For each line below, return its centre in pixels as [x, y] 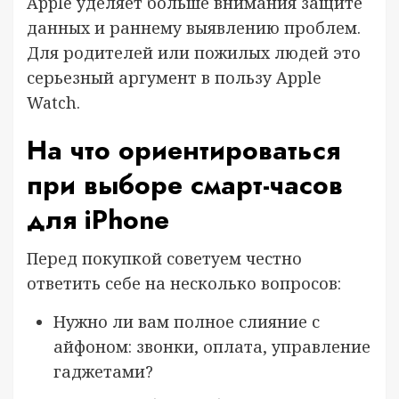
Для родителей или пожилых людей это [194, 52]
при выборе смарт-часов [185, 184]
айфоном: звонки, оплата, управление [212, 346]
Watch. [53, 102]
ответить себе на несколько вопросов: [184, 283]
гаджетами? [103, 371]
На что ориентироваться [183, 150]
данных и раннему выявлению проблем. [194, 27]
